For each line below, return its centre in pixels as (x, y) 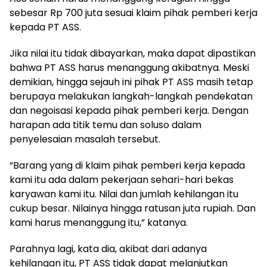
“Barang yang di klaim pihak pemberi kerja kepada (127, 166)
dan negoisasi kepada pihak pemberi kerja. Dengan (129, 111)
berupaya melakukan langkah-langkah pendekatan (131, 97)
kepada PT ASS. (45, 27)
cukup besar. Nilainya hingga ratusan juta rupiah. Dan (133, 209)
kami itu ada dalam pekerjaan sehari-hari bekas (122, 180)
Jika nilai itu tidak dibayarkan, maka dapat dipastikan (133, 54)
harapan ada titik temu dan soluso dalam (105, 125)
